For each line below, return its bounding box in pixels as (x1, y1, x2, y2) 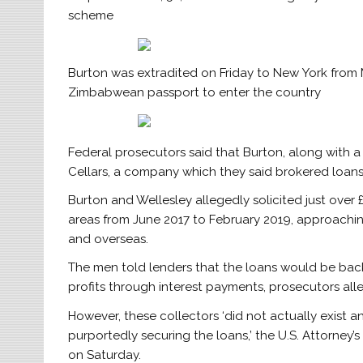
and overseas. (68, 231, 149, 246)
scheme (68, 8, 114, 23)
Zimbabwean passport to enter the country (68, 84, 322, 100)
